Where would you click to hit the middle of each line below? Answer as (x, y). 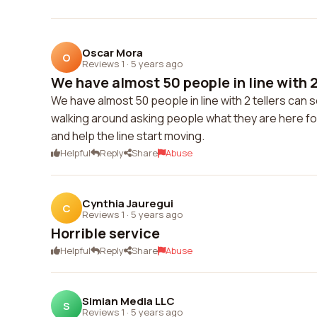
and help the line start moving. (128, 136)
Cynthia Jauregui (128, 203)
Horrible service (105, 233)
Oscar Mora (113, 52)
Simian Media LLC (128, 301)
